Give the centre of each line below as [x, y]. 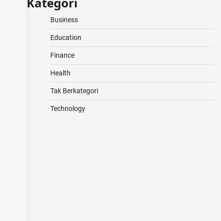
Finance [62, 55]
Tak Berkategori [74, 91]
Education [66, 37]
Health [60, 73]
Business [64, 20]
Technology [68, 109]
